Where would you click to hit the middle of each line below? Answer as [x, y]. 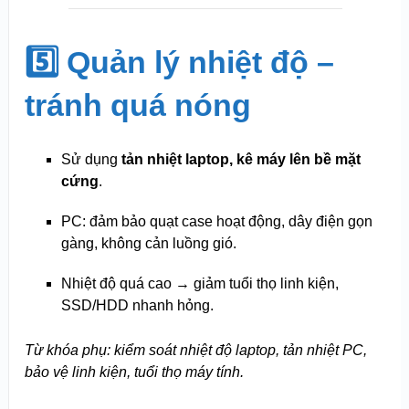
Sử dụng [91, 159]
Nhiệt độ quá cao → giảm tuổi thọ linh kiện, [199, 283]
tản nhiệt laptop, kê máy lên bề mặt [241, 159]
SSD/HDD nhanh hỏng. [137, 305]
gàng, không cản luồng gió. [148, 243]
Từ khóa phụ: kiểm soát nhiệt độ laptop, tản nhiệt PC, [195, 351]
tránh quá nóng [137, 105]
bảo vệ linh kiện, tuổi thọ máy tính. [134, 372]
